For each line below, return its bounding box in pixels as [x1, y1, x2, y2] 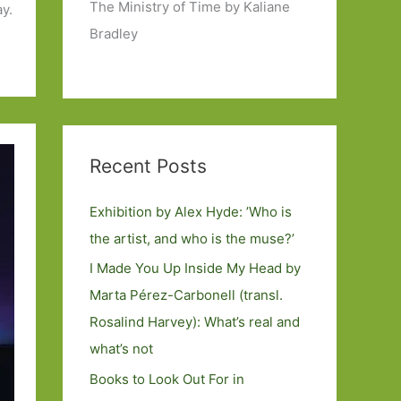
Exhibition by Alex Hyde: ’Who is [90, 202, 292, 220]
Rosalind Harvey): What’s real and [90, 313, 300, 331]
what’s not [90, 340, 153, 358]
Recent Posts [90, 154, 207, 177]
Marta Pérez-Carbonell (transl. [90, 286, 283, 304]
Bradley [90, 25, 138, 43]
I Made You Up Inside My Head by [90, 260, 301, 277]
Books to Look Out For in [90, 371, 244, 388]
